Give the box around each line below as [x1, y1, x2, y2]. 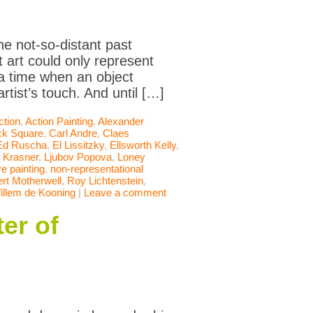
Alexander [98, 115, 144, 128]
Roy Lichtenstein [67, 175, 143, 187]
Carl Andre [49, 127, 97, 140]
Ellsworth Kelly [110, 139, 176, 152]
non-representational [50, 163, 143, 175]
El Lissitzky [52, 139, 104, 152]
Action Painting [25, 115, 93, 128]
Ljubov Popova [44, 151, 112, 163]
